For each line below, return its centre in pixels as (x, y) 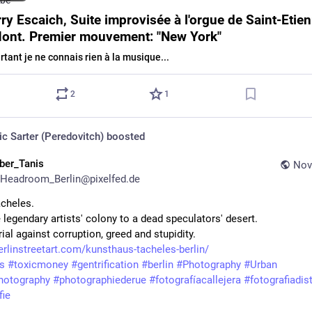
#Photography (209, 265)
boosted (124, 136)
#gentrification (105, 265)
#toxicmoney (38, 265)
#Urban (260, 265)
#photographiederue (100, 280)
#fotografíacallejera (195, 280)
